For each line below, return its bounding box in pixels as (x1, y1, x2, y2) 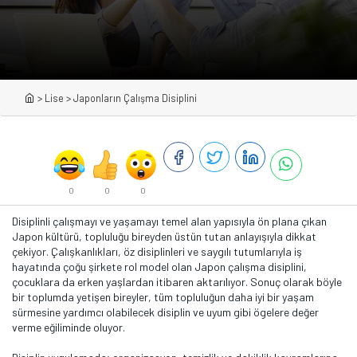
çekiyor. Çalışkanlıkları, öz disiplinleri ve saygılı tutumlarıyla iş (12, 245, 302, 258)
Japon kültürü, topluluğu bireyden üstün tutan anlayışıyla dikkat (12, 229, 316, 243)
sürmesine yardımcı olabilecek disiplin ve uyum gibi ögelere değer (12, 305, 319, 319)
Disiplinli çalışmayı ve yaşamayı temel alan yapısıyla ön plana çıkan (12, 214, 327, 228)
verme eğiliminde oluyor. (12, 320, 125, 334)
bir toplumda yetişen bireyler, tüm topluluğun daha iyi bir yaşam (12, 290, 314, 304)
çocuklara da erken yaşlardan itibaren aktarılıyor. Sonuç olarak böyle (12, 275, 342, 288)
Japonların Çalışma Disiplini (73, 92, 197, 104)
